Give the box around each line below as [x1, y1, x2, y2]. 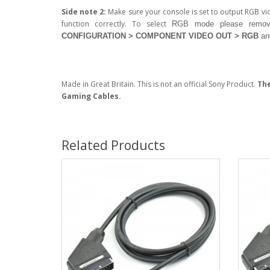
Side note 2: [61, 6, 107, 17]
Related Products [61, 136, 165, 154]
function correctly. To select [61, 18, 172, 29]
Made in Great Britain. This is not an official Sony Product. [61, 78, 257, 89]
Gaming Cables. [61, 90, 121, 101]
